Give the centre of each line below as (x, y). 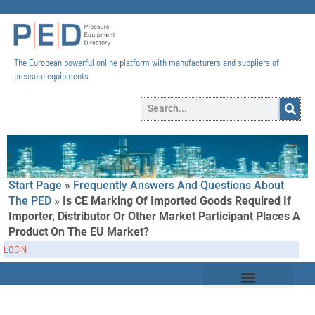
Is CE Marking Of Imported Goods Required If (177, 200)
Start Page (35, 185)
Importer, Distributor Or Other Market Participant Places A (154, 216)
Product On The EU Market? (79, 231)
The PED (30, 200)
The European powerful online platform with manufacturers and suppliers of (147, 62)
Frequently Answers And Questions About (179, 185)
